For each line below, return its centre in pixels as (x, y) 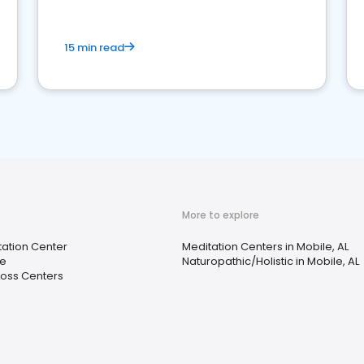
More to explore (221, 215)
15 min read (94, 48)
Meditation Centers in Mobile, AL (265, 247)
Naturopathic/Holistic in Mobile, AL (271, 261)
